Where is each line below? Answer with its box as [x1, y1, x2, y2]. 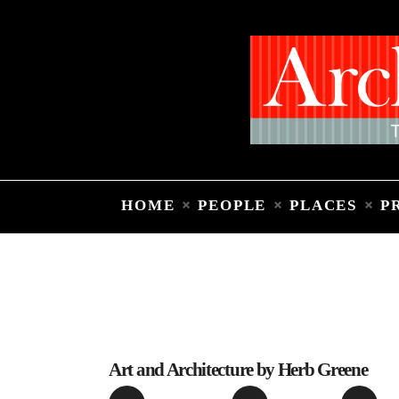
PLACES [289, 197, 358, 215]
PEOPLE [198, 197, 267, 215]
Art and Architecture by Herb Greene [109, 359, 368, 381]
